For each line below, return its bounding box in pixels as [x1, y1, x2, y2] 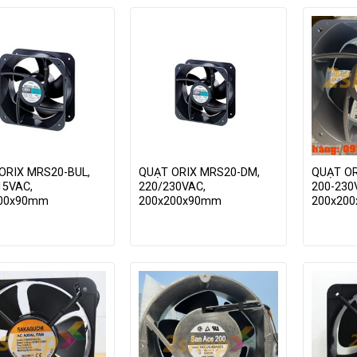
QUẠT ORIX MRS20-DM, [139, 166, 261, 180]
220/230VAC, [139, 180, 206, 194]
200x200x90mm [139, 194, 222, 209]
